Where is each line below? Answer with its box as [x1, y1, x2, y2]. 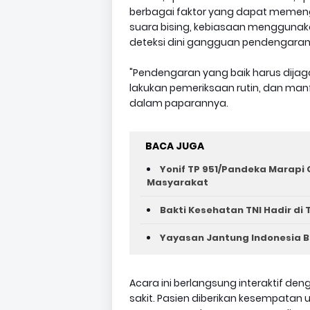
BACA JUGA [145, 139, 204, 153]
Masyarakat [147, 176, 208, 189]
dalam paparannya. [129, 96, 228, 110]
